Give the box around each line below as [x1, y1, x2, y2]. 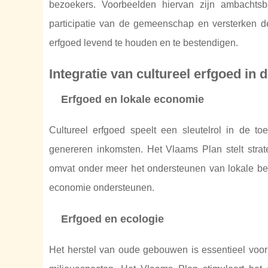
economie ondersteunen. [49, 182, 154, 193]
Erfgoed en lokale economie [61, 93, 204, 105]
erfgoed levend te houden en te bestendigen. [49, 38, 238, 48]
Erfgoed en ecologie [61, 213, 164, 225]
